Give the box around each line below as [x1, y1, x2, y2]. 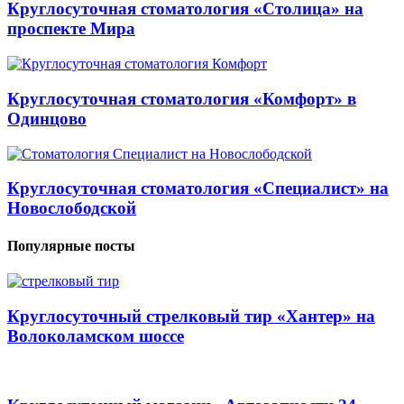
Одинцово [7, 108, 87, 128]
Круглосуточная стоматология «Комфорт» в [7, 88, 356, 108]
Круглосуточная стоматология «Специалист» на [7, 179, 389, 198]
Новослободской [7, 198, 136, 218]
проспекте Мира [7, 19, 135, 39]
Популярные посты [7, 237, 135, 253]
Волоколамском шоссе [7, 326, 184, 345]
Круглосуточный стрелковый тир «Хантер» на [7, 306, 375, 326]
